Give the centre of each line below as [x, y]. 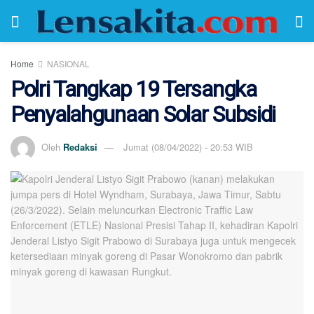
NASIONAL [68, 63]
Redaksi [80, 146]
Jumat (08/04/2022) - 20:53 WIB [188, 146]
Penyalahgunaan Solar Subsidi [143, 114]
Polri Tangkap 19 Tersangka [134, 89]
